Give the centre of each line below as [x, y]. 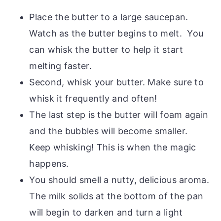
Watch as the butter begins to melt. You [116, 33]
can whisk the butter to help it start [106, 49]
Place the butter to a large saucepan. [109, 17]
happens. [49, 163]
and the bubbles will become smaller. [109, 131]
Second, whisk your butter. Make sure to [117, 82]
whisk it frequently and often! [93, 98]
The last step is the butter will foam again [119, 114]
